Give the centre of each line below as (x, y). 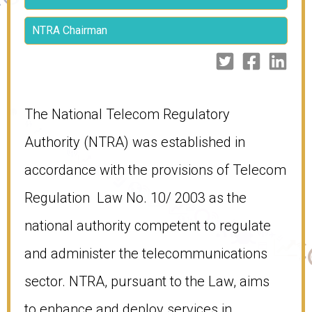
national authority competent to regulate (148, 225)
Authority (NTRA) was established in (135, 142)
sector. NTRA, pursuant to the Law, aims (149, 281)
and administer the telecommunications (146, 253)
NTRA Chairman (70, 31)
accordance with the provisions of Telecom (155, 170)
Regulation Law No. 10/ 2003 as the (135, 197)
